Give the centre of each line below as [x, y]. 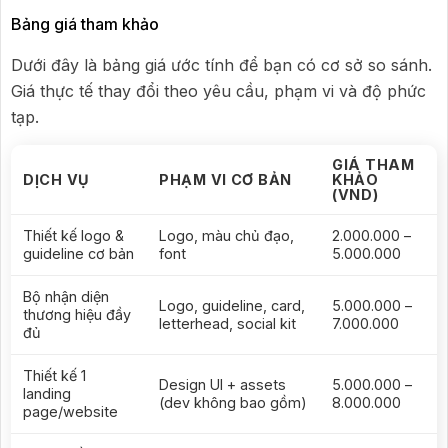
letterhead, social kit [227, 324]
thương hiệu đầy [77, 315]
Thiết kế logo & [73, 236]
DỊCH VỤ [57, 180]
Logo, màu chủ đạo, [226, 236]
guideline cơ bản [78, 254]
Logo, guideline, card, [232, 306]
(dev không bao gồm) [233, 403]
